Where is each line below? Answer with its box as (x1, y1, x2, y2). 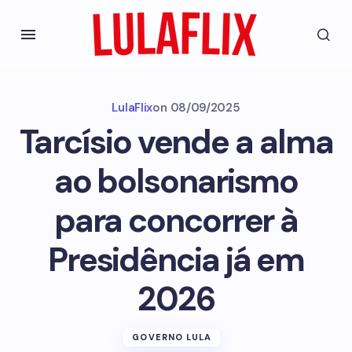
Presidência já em (47, 238, 305, 281)
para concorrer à (53, 199, 299, 242)
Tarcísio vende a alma (19, 120, 333, 163)
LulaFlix (112, 100, 153, 115)
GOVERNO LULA (132, 332, 212, 343)
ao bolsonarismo (53, 159, 299, 203)
